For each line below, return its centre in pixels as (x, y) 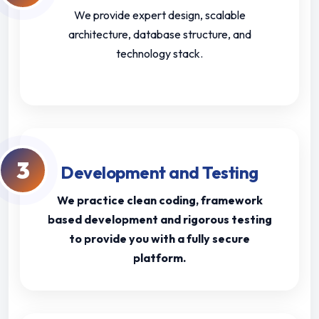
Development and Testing (159, 173)
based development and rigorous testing (159, 220)
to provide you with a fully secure (159, 239)
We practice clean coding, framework (159, 200)
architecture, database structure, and (159, 35)
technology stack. (159, 54)
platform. (159, 258)
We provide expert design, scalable (159, 15)
